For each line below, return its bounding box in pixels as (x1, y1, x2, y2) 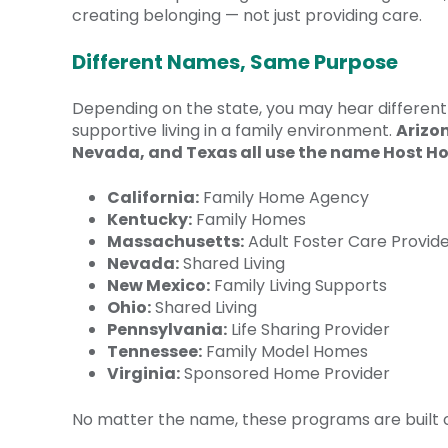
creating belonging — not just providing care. (72, 3, 422, 27)
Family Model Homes (202, 339, 369, 363)
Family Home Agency (199, 185, 370, 209)
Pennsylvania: (107, 317, 228, 341)
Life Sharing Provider (227, 317, 391, 341)
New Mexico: (107, 273, 211, 297)
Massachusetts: (107, 229, 245, 253)
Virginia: (107, 361, 181, 385)
